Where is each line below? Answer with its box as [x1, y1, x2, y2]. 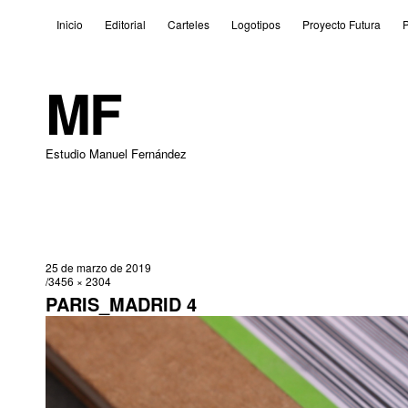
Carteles [167, 16, 209, 32]
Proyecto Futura [301, 16, 381, 32]
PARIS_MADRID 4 [45, 291, 197, 317]
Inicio [56, 16, 83, 32]
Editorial [104, 16, 146, 32]
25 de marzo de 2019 [45, 260, 151, 275]
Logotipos [230, 16, 280, 32]
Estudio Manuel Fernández [45, 145, 187, 162]
